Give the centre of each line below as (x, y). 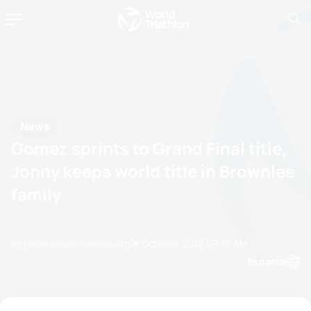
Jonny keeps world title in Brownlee (153, 171)
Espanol (267, 261)
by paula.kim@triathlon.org (71, 243)
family (36, 194)
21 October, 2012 (167, 243)
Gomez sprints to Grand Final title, (149, 148)
